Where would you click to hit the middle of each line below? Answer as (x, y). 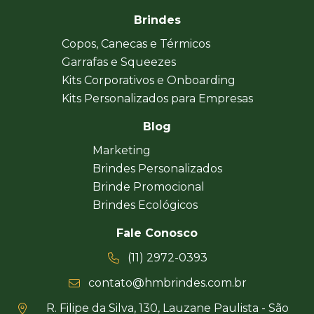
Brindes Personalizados (157, 169)
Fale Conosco (157, 233)
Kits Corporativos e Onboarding (148, 81)
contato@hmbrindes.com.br (168, 283)
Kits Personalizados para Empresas (157, 99)
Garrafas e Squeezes (118, 62)
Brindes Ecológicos (145, 205)
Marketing (121, 151)
